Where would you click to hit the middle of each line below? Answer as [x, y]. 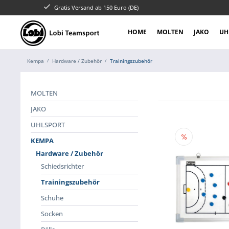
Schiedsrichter [62, 166]
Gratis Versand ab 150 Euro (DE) [96, 7]
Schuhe [52, 198]
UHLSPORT [48, 125]
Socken [52, 214]
